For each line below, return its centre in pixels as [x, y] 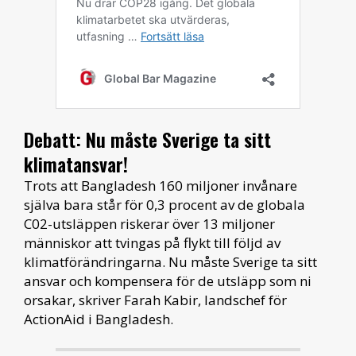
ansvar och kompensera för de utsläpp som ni [168, 281]
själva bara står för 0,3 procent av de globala [164, 204]
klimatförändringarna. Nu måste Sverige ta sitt [170, 261]
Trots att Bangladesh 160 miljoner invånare [161, 185]
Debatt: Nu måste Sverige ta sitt [147, 139]
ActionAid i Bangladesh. [99, 319]
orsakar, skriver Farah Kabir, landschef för [155, 300]
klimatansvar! [76, 163]
